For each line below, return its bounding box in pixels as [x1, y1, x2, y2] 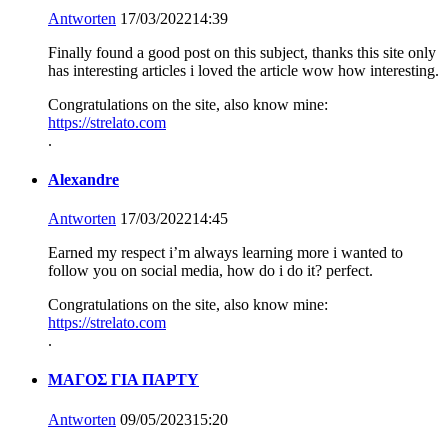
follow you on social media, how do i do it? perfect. [48, 262, 373, 280]
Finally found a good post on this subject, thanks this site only [48, 43, 436, 61]
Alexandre [48, 170, 119, 188]
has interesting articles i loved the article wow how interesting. [48, 61, 439, 79]
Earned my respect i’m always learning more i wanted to [48, 244, 403, 262]
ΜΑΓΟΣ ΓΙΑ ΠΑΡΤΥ [48, 371, 199, 389]
